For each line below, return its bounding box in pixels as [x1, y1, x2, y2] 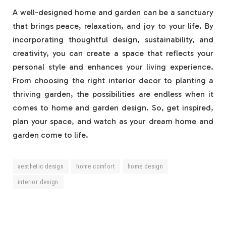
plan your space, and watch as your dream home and [13, 117, 213, 127]
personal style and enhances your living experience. [13, 62, 213, 72]
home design [127, 162, 163, 171]
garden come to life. [13, 130, 88, 140]
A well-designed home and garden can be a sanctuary [13, 8, 213, 18]
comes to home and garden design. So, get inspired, [13, 103, 213, 113]
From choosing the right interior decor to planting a [13, 76, 213, 86]
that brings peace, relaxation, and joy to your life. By [13, 21, 213, 31]
